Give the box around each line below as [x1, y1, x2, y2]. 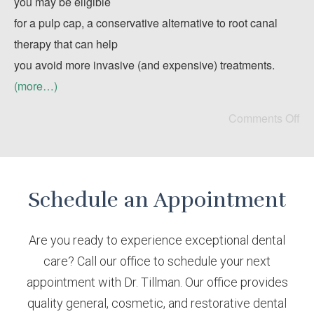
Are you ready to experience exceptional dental [29, 233, 285, 247]
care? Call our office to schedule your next [43, 254, 271, 268]
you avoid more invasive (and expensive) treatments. [14, 57, 275, 73]
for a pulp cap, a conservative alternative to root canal [14, 15, 278, 31]
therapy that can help [14, 36, 118, 52]
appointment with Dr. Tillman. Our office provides [26, 275, 288, 289]
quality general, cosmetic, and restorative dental [27, 296, 287, 310]
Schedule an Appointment [28, 187, 286, 213]
